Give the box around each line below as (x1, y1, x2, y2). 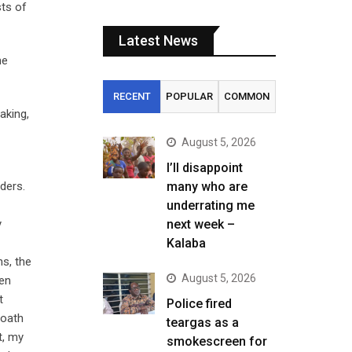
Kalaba (167, 236, 206, 251)
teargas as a (167, 315, 239, 330)
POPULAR (165, 90, 213, 102)
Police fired (167, 296, 232, 311)
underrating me (167, 198, 255, 213)
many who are (167, 179, 247, 194)
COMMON (224, 90, 270, 102)
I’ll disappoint (167, 160, 243, 175)
